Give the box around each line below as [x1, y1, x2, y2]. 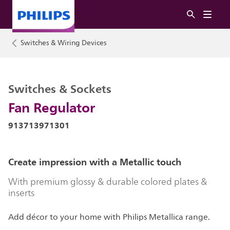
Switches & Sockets [8, 79, 111, 99]
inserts [8, 186, 34, 200]
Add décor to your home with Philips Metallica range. [8, 210, 210, 224]
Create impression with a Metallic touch [8, 154, 181, 170]
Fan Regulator [8, 96, 95, 119]
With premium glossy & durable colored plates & [8, 175, 207, 189]
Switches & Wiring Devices [21, 37, 107, 49]
